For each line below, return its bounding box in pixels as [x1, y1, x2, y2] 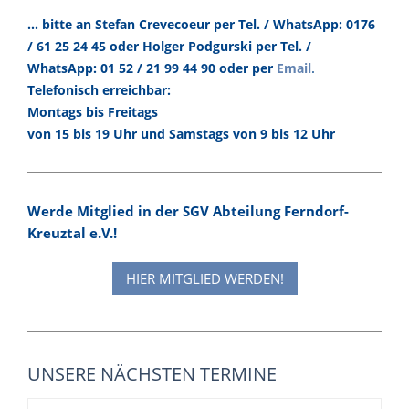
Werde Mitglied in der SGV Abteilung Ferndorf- [27, 202, 349, 221]
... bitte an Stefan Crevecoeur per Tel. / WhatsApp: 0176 [27, 16, 375, 34]
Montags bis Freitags [27, 103, 158, 121]
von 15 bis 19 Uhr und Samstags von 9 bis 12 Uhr [27, 125, 335, 143]
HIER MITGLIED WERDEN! [125, 269, 284, 288]
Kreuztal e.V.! [27, 224, 117, 243]
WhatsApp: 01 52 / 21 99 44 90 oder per [27, 59, 277, 78]
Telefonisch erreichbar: [27, 81, 171, 100]
